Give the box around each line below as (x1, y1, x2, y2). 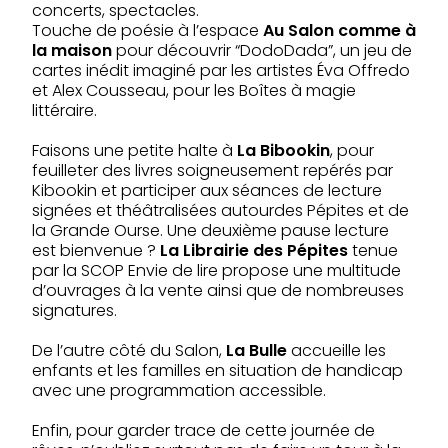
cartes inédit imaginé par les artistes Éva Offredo (32, 58, 410, 82)
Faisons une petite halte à (32, 138, 237, 162)
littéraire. (32, 98, 97, 122)
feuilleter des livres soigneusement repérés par (32, 158, 393, 182)
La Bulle (226, 338, 291, 362)
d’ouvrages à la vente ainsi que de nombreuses (32, 278, 404, 302)
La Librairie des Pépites (160, 238, 348, 262)
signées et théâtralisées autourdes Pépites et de (32, 198, 409, 222)
